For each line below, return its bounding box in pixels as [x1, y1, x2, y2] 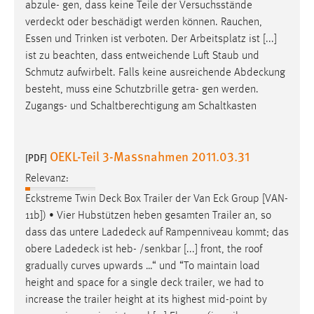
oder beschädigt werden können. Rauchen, [64, 16, 262, 28]
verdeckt [25, 16, 64, 28]
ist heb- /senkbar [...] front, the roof [99, 244, 262, 256]
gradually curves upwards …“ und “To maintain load [25, 261, 260, 273]
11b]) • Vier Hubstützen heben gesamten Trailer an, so [25, 210, 271, 222]
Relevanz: [25, 173, 69, 185]
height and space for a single [25, 278, 161, 289]
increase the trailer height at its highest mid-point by [25, 294, 267, 306]
